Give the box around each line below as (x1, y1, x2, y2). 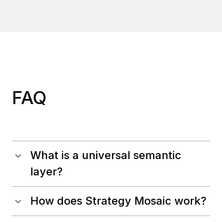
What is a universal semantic (30, 149, 181, 162)
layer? (30, 165, 62, 178)
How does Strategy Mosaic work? (30, 194, 206, 208)
